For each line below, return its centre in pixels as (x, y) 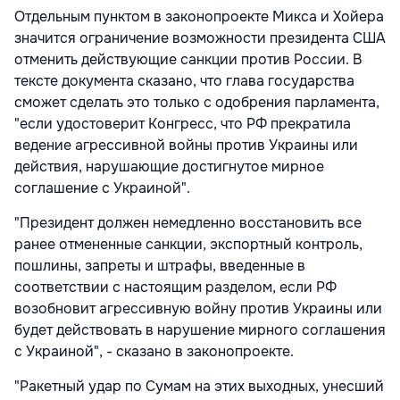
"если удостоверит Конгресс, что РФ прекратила (183, 123)
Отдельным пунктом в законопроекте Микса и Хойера (199, 16)
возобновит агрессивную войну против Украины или (198, 308)
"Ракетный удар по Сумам (103, 386)
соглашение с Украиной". (102, 187)
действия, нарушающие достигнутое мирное (169, 166)
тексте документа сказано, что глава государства (184, 80)
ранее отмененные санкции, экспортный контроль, (188, 244)
